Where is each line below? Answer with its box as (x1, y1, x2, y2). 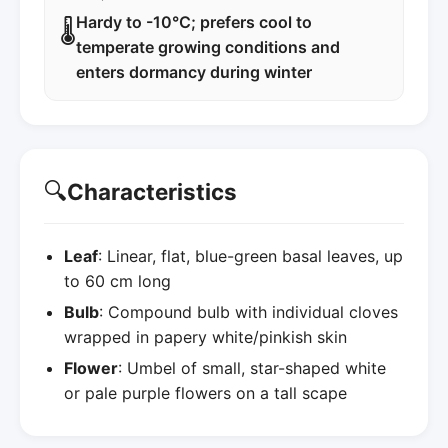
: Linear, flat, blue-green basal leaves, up (98, 245, 403, 266)
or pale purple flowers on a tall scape (64, 382, 347, 403)
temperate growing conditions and (76, 36, 340, 57)
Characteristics (67, 178, 237, 206)
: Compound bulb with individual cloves (99, 301, 398, 322)
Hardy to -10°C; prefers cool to (76, 11, 312, 32)
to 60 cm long (64, 270, 171, 291)
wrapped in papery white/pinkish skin (64, 326, 347, 347)
